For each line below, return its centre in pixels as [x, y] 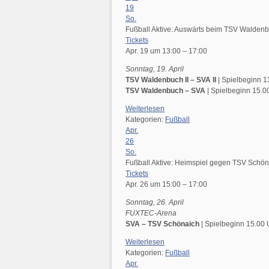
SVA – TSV [144, 224]
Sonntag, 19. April [155, 69]
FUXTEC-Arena [151, 213]
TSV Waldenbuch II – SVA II [171, 80]
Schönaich [182, 224]
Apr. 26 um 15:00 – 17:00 [166, 185]
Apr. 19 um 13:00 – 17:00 [166, 51]
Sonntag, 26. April [155, 203]
